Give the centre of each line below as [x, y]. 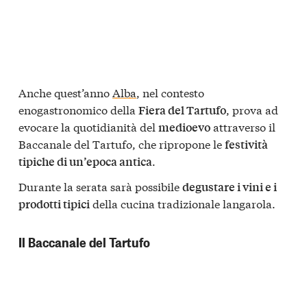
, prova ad [252, 109]
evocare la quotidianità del [88, 126]
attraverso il [243, 126]
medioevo [184, 127]
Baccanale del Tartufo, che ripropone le [122, 143]
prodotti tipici [54, 204]
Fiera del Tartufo [182, 110]
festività [246, 144]
